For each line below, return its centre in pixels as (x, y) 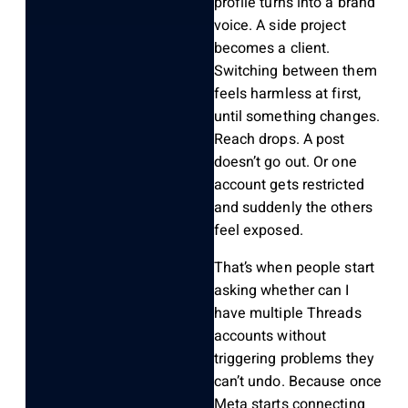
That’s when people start (294, 268)
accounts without (270, 337)
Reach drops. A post (279, 140)
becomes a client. (272, 49)
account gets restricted (289, 185)
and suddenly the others (293, 208)
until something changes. (296, 117)
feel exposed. (258, 231)
